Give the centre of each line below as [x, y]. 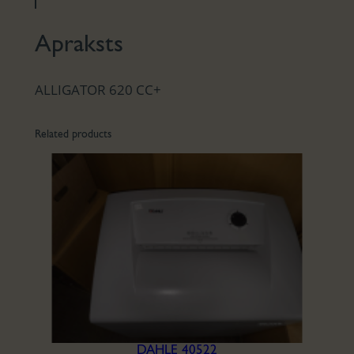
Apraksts [79, 45]
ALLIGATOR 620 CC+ [98, 90]
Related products [73, 134]
